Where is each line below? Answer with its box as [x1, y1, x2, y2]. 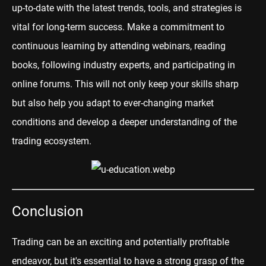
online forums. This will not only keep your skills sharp [12, 78, 239, 90]
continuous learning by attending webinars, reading [12, 40, 226, 52]
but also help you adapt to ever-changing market [12, 97, 214, 109]
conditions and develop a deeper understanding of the [12, 116, 237, 128]
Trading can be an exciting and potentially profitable [12, 236, 229, 248]
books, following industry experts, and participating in [12, 59, 235, 71]
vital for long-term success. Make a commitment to [12, 21, 224, 33]
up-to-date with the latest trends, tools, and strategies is [12, 2, 242, 14]
